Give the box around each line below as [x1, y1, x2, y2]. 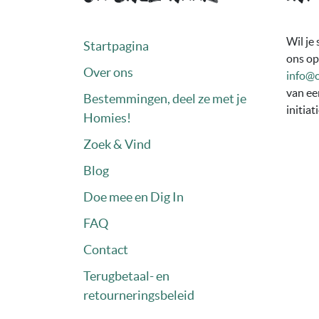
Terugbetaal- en [83, 268, 169, 283]
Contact [83, 242, 128, 257]
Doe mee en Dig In [83, 189, 184, 204]
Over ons [83, 65, 133, 80]
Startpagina [83, 38, 149, 53]
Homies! [83, 110, 131, 125]
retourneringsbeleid [83, 288, 194, 303]
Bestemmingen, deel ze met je [83, 91, 246, 106]
